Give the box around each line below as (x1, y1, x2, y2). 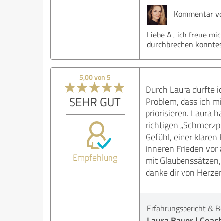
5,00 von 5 (79, 73, 111, 82)
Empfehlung (73, 151, 118, 163)
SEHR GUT (69, 93, 121, 110)
